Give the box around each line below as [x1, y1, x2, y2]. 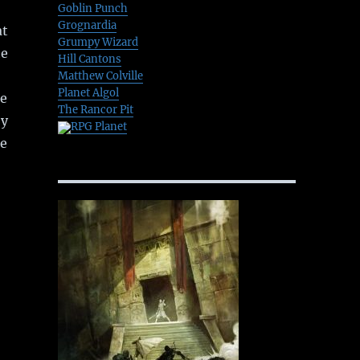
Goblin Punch [57, 2, 128, 16]
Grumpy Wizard [57, 35, 138, 50]
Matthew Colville [57, 69, 143, 84]
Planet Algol [57, 86, 119, 100]
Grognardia [57, 18, 117, 33]
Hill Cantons [57, 52, 121, 67]
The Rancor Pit [57, 103, 133, 117]
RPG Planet [70, 120, 127, 134]
